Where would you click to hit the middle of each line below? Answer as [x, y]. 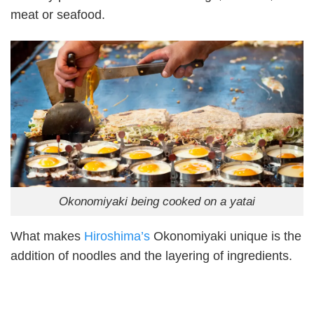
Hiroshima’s [117, 236]
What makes [47, 236]
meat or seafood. [58, 14]
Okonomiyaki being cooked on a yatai [157, 201]
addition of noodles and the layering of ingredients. [151, 255]
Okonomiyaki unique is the [226, 236]
